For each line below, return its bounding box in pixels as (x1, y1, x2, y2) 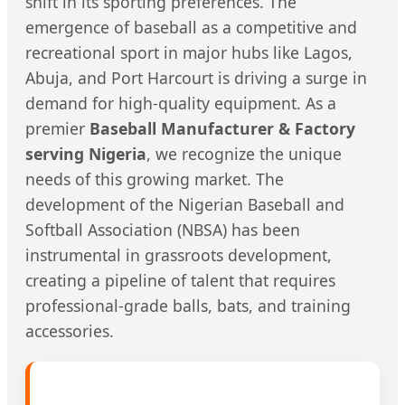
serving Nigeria (25, 143, 146, 165)
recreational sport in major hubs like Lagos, (25, 42, 353, 64)
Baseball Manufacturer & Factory (89, 118, 355, 140)
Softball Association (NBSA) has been (25, 219, 300, 241)
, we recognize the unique (146, 143, 342, 165)
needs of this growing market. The (25, 168, 284, 191)
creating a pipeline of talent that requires (25, 269, 335, 292)
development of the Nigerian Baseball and (25, 193, 344, 216)
